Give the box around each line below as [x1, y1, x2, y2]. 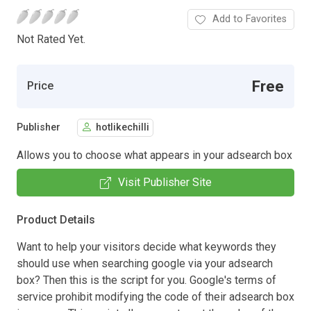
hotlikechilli [96, 121, 149, 134]
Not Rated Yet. [17, 32, 85, 46]
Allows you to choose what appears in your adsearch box [17, 148, 292, 162]
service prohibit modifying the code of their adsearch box [17, 289, 294, 303]
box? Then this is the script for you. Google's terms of [17, 273, 276, 287]
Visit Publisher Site [117, 175, 212, 189]
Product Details [17, 212, 95, 226]
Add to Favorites [212, 12, 287, 25]
